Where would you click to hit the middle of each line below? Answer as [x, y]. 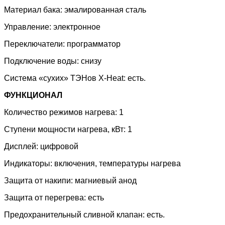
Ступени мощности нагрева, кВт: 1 [68, 130]
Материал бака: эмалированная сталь [75, 10]
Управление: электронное [52, 27]
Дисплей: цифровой [41, 147]
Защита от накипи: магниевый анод [70, 181]
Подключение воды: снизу [53, 61]
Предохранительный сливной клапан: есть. [84, 215]
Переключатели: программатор [62, 44]
